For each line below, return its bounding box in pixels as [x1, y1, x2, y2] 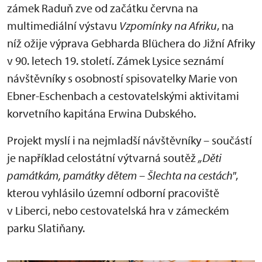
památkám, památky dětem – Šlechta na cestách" [7, 168, 236, 183]
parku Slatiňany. [7, 220, 85, 236]
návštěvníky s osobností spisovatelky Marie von [7, 71, 237, 86]
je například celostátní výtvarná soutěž [7, 150, 198, 166]
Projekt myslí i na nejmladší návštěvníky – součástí [7, 133, 252, 148]
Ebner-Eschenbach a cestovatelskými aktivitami [7, 88, 239, 104]
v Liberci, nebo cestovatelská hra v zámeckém [7, 203, 229, 218]
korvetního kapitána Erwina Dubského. [7, 106, 196, 121]
